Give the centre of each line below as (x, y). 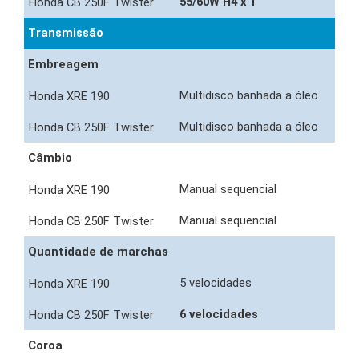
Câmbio (50, 158)
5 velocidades (217, 283)
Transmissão (66, 33)
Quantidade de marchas (98, 252)
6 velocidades (220, 315)
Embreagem (63, 65)
